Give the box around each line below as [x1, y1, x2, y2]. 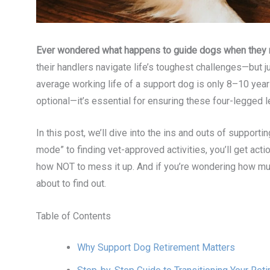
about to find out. [36, 178, 106, 190]
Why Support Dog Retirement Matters [77, 241, 235, 253]
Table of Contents [36, 210, 111, 222]
